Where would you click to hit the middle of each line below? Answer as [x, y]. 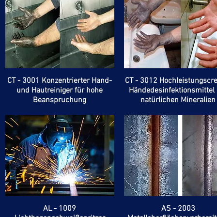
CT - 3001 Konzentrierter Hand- [60, 81]
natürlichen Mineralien [178, 100]
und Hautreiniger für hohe [60, 90]
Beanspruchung [60, 100]
